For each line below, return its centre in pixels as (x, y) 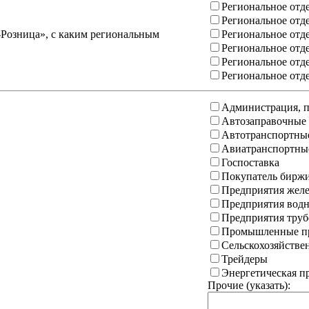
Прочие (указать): (249, 286)
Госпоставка (250, 163)
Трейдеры (245, 259)
